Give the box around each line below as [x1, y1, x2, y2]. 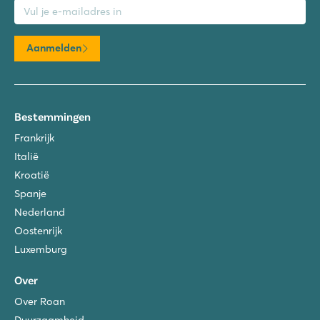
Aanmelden [26, 41, 81, 55]
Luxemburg [14, 242, 67, 256]
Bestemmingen [14, 109, 91, 123]
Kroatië [14, 168, 49, 181]
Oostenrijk [14, 224, 62, 237]
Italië [14, 149, 39, 163]
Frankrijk [14, 131, 54, 144]
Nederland [14, 205, 65, 219]
